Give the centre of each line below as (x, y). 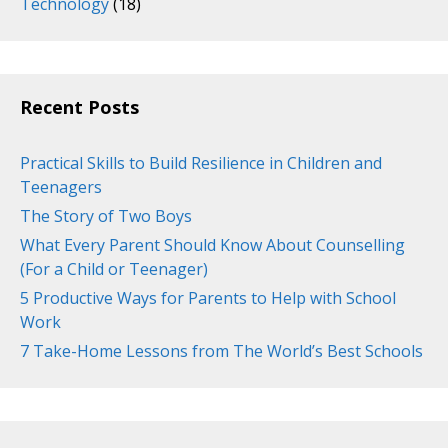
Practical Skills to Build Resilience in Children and (201, 163)
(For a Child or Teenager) (114, 269)
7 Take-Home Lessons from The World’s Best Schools (221, 351)
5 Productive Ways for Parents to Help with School (208, 298)
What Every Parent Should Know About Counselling (212, 245)
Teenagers (61, 187)
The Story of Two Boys (106, 216)
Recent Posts (79, 107)
